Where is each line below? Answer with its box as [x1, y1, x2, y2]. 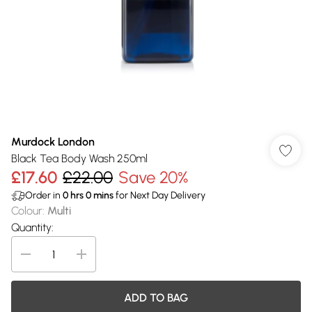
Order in [25, 189, 63, 201]
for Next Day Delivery [114, 189, 205, 201]
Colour [11, 204, 42, 217]
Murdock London [11, 135, 95, 148]
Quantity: [11, 221, 54, 234]
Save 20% [118, 167, 188, 187]
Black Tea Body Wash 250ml [11, 152, 148, 165]
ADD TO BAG [124, 291, 188, 304]
